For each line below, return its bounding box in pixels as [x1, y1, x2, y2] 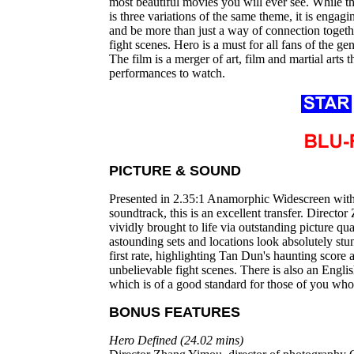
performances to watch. [109, 66, 225, 80]
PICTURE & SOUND [109, 163, 241, 179]
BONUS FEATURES [109, 304, 240, 320]
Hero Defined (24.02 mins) [109, 333, 243, 347]
